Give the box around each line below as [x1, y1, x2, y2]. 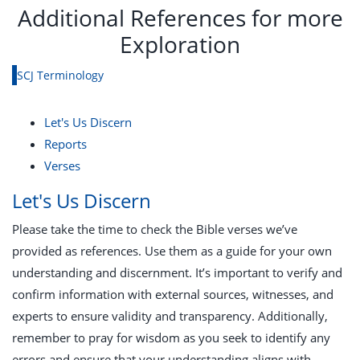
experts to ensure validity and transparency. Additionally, [12, 308, 328, 324]
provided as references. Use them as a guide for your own [12, 243, 332, 259]
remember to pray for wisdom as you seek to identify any [12, 329, 330, 346]
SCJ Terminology [17, 67, 104, 83]
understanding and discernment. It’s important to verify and [12, 264, 342, 280]
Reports [44, 136, 87, 152]
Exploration [120, 29, 240, 59]
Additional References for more [17, 2, 343, 33]
